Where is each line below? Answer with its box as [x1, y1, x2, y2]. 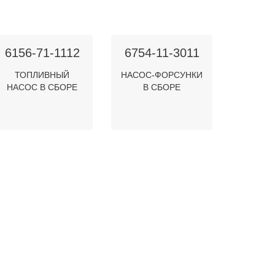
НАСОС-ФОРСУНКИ [121, 70, 203, 80]
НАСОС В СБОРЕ [7, 82, 77, 92]
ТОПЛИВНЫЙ [15, 70, 69, 80]
